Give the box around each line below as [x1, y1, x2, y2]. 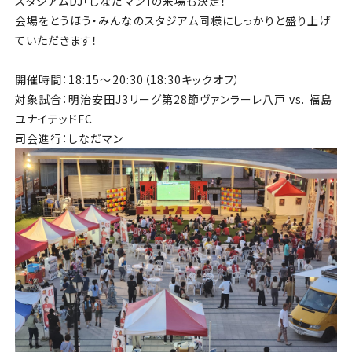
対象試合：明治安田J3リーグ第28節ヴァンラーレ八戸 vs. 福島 [14, 90, 332, 107]
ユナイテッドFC [14, 110, 93, 126]
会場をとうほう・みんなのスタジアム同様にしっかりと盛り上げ [14, 12, 332, 28]
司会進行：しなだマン [14, 130, 124, 146]
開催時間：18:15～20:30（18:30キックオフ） [14, 71, 241, 87]
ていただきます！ [14, 31, 99, 48]
